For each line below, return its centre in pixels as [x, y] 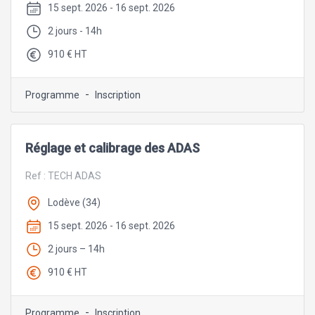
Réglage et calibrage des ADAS [112, 148]
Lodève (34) [74, 203]
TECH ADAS [75, 175]
